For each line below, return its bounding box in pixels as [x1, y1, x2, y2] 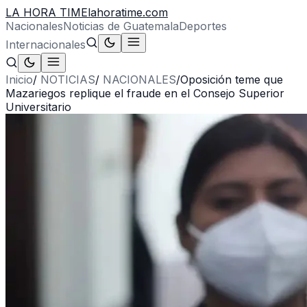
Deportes [179, 19, 227, 33]
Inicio [5, 73, 33, 86]
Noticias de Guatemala [63, 19, 179, 33]
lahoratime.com [88, 5, 168, 19]
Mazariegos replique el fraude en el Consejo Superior [5, 86, 284, 100]
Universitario [5, 100, 71, 114]
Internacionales [5, 38, 86, 51]
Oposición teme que [180, 73, 283, 86]
